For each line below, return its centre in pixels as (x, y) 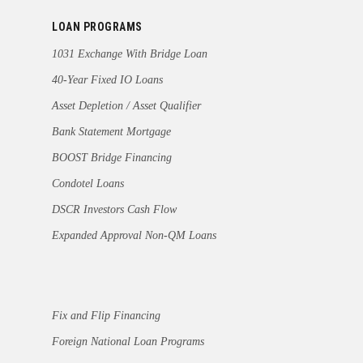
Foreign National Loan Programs (128, 342)
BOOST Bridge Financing (112, 158)
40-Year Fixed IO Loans (107, 80)
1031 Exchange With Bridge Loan (130, 54)
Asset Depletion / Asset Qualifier (126, 106)
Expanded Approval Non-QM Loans (134, 236)
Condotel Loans (88, 184)
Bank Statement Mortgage (111, 132)
